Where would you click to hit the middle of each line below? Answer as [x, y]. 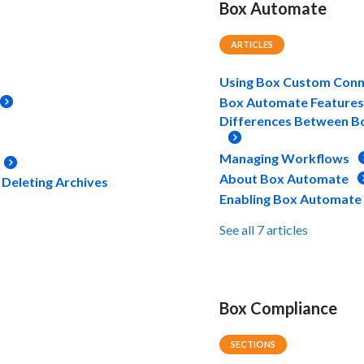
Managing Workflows [285, 158]
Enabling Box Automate [291, 198]
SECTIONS [253, 344]
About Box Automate [284, 178]
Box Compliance [279, 308]
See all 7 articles [264, 229]
